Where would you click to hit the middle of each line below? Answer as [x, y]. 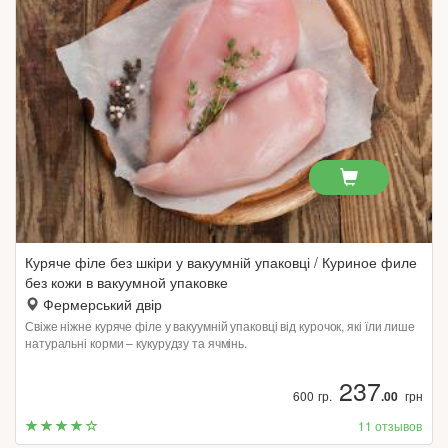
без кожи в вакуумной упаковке [126, 282]
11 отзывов [390, 425]
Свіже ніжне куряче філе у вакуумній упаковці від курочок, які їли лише [220, 325]
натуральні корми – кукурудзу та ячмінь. [136, 342]
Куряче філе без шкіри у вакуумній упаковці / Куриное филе [221, 262]
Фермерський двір [102, 304]
